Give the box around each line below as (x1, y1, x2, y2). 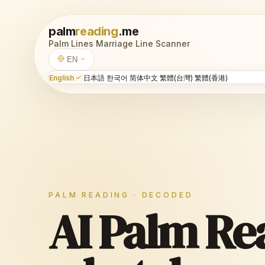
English (49, 73, 76, 82)
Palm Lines (49, 38, 93, 49)
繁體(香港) (195, 73, 228, 82)
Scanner (156, 38, 190, 49)
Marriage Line (96, 38, 153, 49)
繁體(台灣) (160, 73, 195, 82)
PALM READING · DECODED (49, 190, 193, 199)
